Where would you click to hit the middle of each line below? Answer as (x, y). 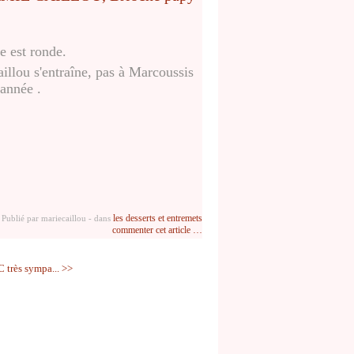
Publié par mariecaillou (44, 218)
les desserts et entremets (158, 218)
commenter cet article (153, 230)
